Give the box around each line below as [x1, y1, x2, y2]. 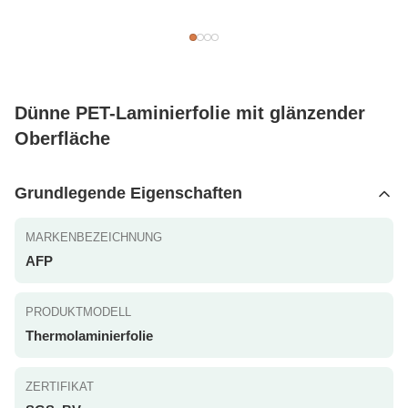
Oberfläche [15, 128, 110, 148]
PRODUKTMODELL [25, 305, 131, 319]
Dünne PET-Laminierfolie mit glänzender [15, 103, 365, 123]
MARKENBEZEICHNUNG [25, 230, 162, 244]
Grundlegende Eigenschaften [15, 184, 242, 202]
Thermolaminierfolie [25, 328, 153, 343]
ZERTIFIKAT [25, 380, 94, 393]
